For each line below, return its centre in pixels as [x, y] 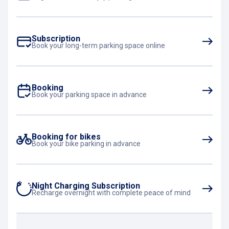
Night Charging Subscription [86, 186]
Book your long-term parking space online [98, 45]
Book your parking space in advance [89, 94]
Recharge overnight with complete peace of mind [111, 192]
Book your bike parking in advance [86, 143]
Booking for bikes [66, 136]
